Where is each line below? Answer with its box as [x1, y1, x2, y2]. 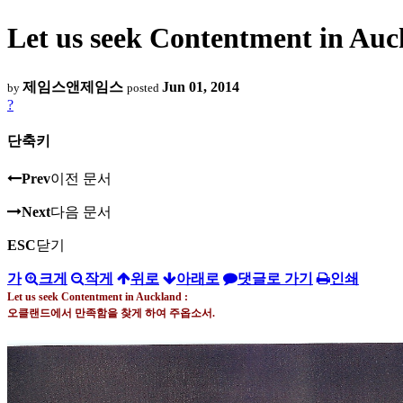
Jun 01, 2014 [162, 78, 239, 94]
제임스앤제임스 [22, 78, 123, 94]
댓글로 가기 [237, 271, 313, 287]
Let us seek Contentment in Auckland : [7, 291, 188, 304]
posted [127, 80, 162, 94]
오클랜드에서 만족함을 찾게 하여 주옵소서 [7, 307, 212, 320]
